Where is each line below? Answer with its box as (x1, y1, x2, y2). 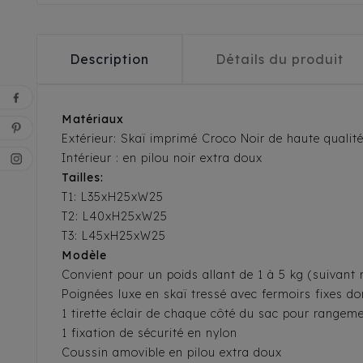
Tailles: (62, 170, 108, 186)
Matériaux (62, 112, 124, 127)
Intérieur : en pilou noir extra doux (62, 151, 263, 166)
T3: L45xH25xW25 (62, 228, 166, 244)
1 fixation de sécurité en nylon (62, 326, 237, 341)
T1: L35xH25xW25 (62, 190, 164, 205)
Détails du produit (216, 51, 344, 68)
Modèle (62, 248, 107, 263)
